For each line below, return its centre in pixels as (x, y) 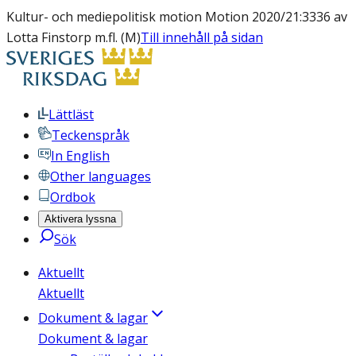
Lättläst (71, 114)
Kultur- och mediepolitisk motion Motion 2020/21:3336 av (177, 17)
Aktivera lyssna (80, 219)
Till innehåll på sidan (202, 37)
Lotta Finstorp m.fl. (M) (74, 37)
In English (80, 156)
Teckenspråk (91, 135)
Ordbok (73, 197)
